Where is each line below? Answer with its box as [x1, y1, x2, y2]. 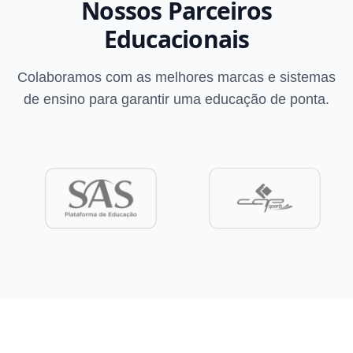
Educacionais [103, 22, 250, 55]
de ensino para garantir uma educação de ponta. [24, 91, 329, 107]
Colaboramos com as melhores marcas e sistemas [17, 69, 336, 85]
